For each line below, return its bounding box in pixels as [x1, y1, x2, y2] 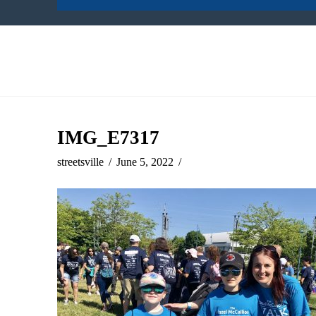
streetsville [56, 156, 104, 168]
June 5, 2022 [116, 156, 174, 168]
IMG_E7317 [56, 127, 159, 148]
